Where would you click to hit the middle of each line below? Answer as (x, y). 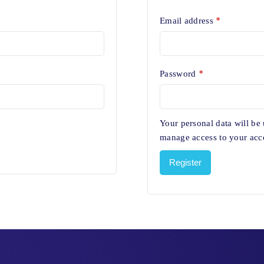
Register (186, 162)
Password (179, 74)
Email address (188, 21)
